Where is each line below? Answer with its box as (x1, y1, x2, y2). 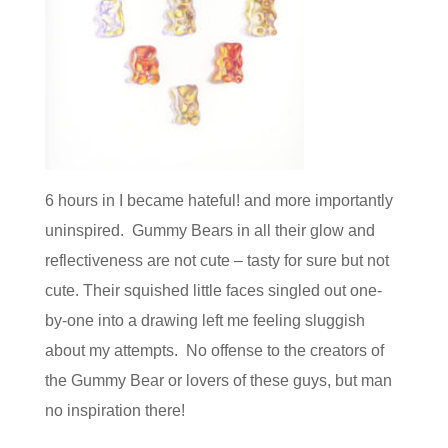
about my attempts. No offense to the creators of (44, 342, 384, 360)
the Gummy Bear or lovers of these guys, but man (44, 372, 392, 390)
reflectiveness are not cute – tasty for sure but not (44, 252, 389, 270)
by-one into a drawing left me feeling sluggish (44, 312, 365, 330)
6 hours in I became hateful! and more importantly (44, 192, 393, 210)
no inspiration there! (44, 402, 185, 420)
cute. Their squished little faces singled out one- (44, 282, 382, 300)
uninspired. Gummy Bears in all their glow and (44, 222, 375, 240)
